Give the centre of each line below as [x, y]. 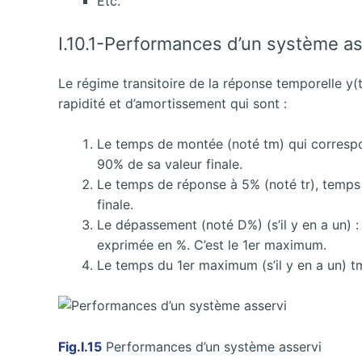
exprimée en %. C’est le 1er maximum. [212, 245]
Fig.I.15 [80, 347]
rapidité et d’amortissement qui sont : [173, 103]
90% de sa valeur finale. [170, 164]
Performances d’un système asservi [212, 347]
